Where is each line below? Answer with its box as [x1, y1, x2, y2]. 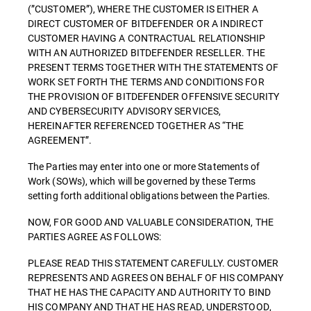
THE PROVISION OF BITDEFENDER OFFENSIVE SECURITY [28, 90, 279, 103]
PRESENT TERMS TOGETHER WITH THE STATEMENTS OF [28, 60, 278, 74]
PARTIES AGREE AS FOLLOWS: [28, 230, 162, 243]
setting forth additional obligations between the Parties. [28, 189, 270, 202]
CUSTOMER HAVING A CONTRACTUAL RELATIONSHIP [28, 31, 266, 44]
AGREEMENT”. [28, 133, 92, 146]
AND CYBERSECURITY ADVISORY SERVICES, [28, 104, 221, 117]
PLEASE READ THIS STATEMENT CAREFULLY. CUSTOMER [28, 256, 278, 269]
